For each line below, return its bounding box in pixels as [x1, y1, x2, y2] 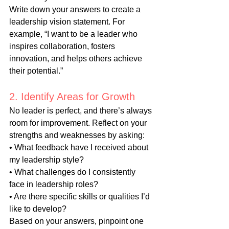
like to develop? [9, 204, 66, 214]
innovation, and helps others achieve [9, 54, 144, 63]
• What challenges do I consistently [9, 168, 138, 177]
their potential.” [9, 66, 63, 76]
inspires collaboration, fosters [9, 42, 117, 51]
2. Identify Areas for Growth [9, 91, 135, 103]
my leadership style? [9, 155, 84, 165]
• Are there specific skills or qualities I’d [9, 192, 152, 201]
